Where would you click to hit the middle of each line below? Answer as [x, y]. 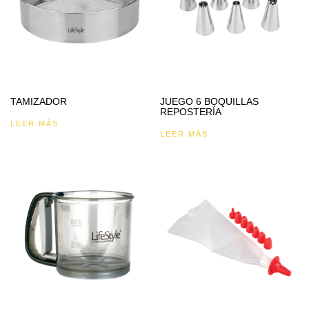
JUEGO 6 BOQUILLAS [210, 101]
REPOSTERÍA [191, 111]
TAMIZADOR [39, 101]
